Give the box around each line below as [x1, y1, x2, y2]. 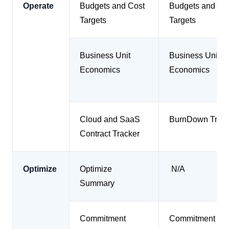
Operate [23, 2, 54, 10]
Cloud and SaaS [80, 115, 140, 124]
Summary [80, 179, 114, 188]
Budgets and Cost [80, 2, 145, 10]
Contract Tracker [80, 129, 140, 138]
